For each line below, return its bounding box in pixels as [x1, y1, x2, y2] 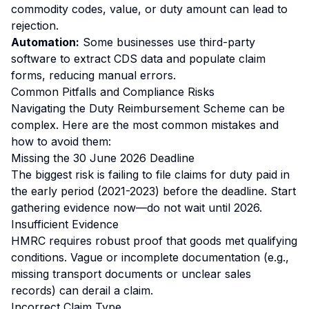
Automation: [11, 35, 79, 49]
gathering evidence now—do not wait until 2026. [11, 201, 262, 215]
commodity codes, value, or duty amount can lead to [11, 2, 288, 16]
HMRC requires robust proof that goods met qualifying [11, 234, 297, 248]
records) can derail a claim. [11, 283, 153, 297]
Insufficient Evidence [11, 217, 119, 231]
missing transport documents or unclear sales [11, 267, 251, 281]
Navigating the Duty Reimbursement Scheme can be [11, 101, 285, 115]
